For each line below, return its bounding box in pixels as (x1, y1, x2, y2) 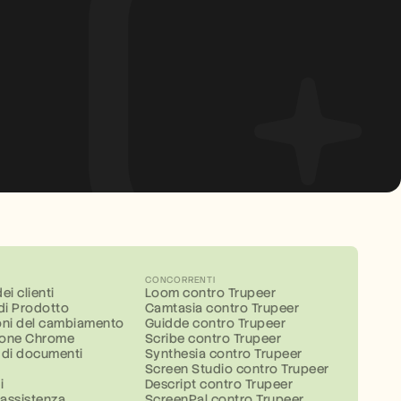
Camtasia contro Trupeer (144, 300, 300, 316)
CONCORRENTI (144, 274, 216, 286)
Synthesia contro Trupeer (144, 346, 303, 362)
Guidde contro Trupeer (144, 315, 286, 331)
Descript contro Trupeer (144, 376, 294, 392)
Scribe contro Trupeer (144, 330, 282, 346)
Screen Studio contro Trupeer (144, 361, 329, 377)
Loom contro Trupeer (144, 285, 277, 301)
